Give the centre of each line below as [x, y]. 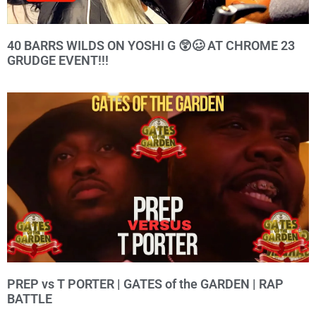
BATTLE [30, 299]
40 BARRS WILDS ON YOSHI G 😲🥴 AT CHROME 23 [151, 46]
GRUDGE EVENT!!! [58, 61]
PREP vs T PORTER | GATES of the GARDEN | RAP [145, 284]
